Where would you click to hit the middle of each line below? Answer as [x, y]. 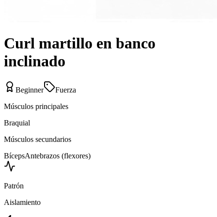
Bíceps [14, 155]
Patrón [14, 186]
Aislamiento [22, 202]
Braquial [17, 123]
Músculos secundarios [38, 139]
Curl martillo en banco [80, 43]
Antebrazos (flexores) [58, 155]
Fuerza [66, 90]
